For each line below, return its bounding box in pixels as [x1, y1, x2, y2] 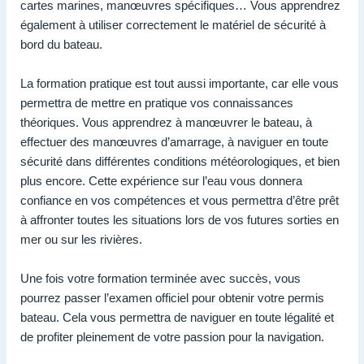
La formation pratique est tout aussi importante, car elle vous [20, 76, 339, 90]
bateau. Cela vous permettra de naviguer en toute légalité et [20, 310, 334, 324]
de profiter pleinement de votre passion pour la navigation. [20, 329, 324, 344]
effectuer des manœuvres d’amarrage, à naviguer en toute [20, 134, 328, 149]
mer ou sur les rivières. [20, 232, 142, 246]
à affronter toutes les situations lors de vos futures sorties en [20, 212, 339, 227]
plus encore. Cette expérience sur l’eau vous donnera [20, 173, 302, 188]
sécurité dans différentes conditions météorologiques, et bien [20, 154, 340, 168]
